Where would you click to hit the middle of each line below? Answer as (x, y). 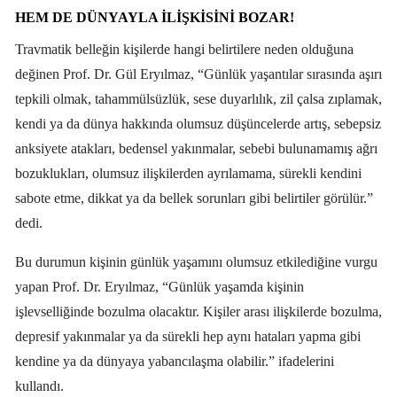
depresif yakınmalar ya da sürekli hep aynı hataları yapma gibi (188, 336)
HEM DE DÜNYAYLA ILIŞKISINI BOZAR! (156, 17)
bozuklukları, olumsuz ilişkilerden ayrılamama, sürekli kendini (188, 173)
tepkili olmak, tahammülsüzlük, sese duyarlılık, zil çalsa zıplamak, (198, 98)
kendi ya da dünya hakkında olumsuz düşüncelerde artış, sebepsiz (198, 123)
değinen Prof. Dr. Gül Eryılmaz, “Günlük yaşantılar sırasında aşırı (198, 74)
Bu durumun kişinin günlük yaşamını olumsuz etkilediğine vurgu (196, 261)
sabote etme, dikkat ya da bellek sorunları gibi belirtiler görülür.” (194, 198)
